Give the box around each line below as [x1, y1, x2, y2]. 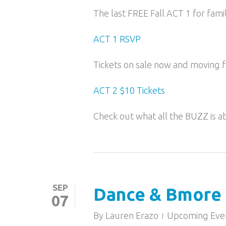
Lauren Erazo [105, 210, 158, 221]
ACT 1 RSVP [93, 34, 141, 44]
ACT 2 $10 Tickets [93, 85, 165, 96]
